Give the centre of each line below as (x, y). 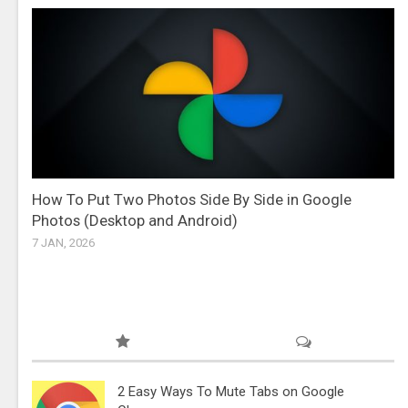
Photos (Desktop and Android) (135, 221)
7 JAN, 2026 (63, 243)
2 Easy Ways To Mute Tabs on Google (231, 392)
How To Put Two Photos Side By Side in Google (192, 200)
